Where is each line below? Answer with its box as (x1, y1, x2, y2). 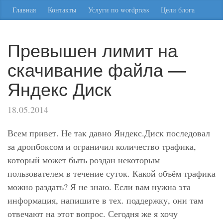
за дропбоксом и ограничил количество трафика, (7, 140, 196, 152)
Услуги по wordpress (88, 5, 149, 14)
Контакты (48, 5, 76, 14)
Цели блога (161, 5, 195, 14)
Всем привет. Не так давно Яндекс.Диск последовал (7, 127, 210, 139)
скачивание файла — (7, 56, 186, 82)
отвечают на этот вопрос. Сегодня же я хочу (7, 208, 178, 220)
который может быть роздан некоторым (7, 154, 160, 166)
